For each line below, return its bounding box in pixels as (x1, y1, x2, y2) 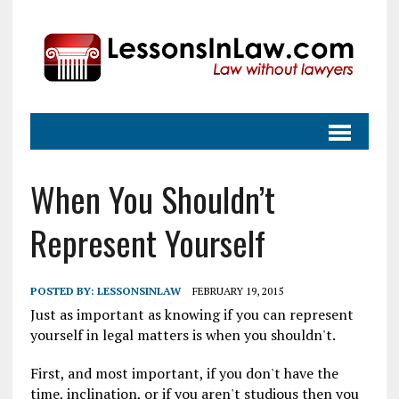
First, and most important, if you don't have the (29, 362, 338, 383)
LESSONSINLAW (96, 283, 181, 297)
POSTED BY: (29, 283, 97, 297)
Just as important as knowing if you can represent (29, 304, 354, 324)
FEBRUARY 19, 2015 (191, 283, 283, 297)
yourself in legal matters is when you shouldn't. (29, 324, 336, 345)
